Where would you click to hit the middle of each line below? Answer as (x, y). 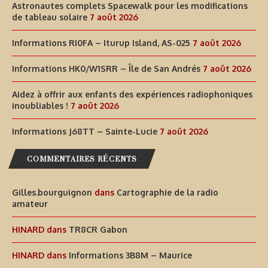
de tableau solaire (50, 17)
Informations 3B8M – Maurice (130, 255)
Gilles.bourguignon (52, 193)
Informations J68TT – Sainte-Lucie (85, 132)
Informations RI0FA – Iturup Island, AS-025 (101, 43)
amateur (30, 204)
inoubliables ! (40, 106)
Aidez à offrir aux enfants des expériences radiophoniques (132, 95)
